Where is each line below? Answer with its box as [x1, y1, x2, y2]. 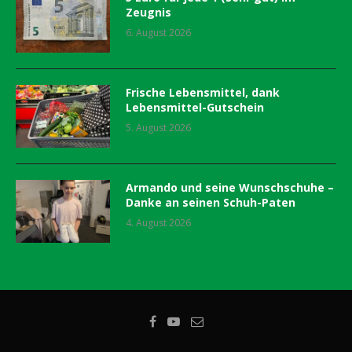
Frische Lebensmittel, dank [126, 84, 280, 100]
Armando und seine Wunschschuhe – [126, 179, 334, 195]
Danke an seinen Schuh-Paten [126, 194, 295, 210]
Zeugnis [126, 4, 171, 20]
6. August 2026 [126, 25, 191, 39]
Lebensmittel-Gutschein [126, 99, 264, 115]
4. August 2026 [126, 215, 191, 229]
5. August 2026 [126, 120, 191, 134]
